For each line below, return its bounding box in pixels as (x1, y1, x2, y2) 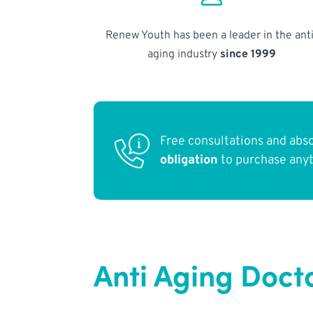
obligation (160, 152, 219, 168)
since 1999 (219, 47, 276, 61)
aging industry (147, 47, 220, 61)
